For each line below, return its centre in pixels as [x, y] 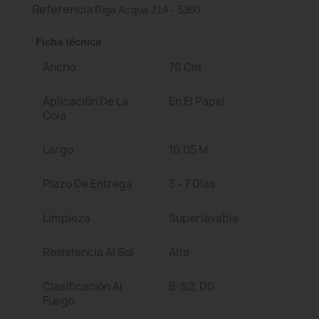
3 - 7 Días [192, 184]
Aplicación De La [85, 101]
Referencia [62, 9]
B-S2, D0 [191, 287]
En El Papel [197, 101]
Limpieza [67, 218]
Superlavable [203, 218]
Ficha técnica [68, 42]
